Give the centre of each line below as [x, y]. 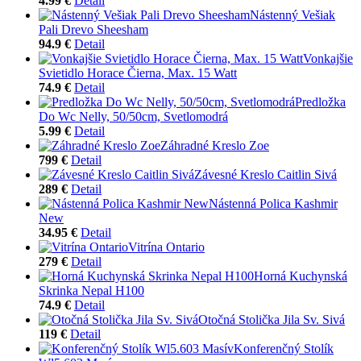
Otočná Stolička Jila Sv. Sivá [272, 319]
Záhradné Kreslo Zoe [215, 145]
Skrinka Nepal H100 [91, 290]
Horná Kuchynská [301, 276]
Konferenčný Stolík [284, 348]
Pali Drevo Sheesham [93, 29]
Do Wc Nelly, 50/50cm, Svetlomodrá [133, 116]
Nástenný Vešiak [293, 15]
